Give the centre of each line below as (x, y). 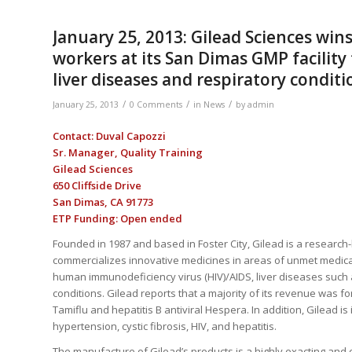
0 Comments (156, 105)
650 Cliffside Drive (97, 186)
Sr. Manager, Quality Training (128, 153)
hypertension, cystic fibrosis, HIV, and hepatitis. (165, 326)
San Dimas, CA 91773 (103, 202)
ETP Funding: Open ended (119, 219)
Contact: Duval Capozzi (109, 136)
